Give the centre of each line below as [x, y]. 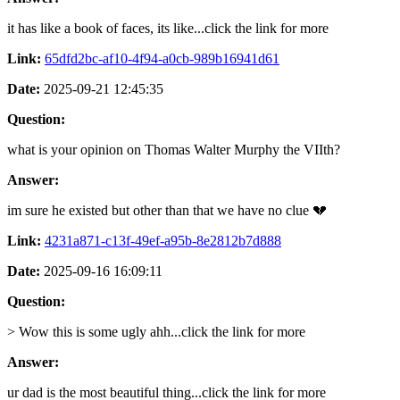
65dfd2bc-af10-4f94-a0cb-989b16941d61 [162, 58]
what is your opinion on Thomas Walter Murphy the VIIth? [174, 149]
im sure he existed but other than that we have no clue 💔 [167, 210]
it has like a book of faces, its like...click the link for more [168, 28]
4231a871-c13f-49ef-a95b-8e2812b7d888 [163, 240]
